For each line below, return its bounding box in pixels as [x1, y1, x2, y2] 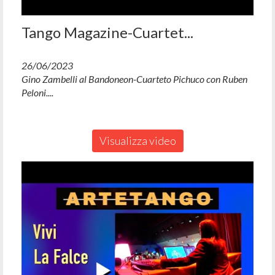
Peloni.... [21, 87, 53, 99]
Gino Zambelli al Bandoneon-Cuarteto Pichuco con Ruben [21, 73, 247, 85]
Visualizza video [99, 134, 176, 148]
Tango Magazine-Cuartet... [21, 23, 193, 42]
